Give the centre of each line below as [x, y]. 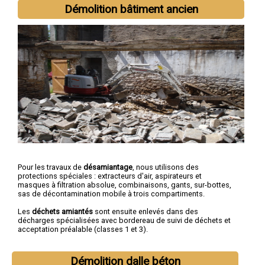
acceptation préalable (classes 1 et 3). [83, 230]
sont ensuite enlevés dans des [146, 212]
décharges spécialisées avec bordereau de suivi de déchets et [124, 221]
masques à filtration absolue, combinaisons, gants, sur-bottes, [125, 185]
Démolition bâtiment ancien [131, 9]
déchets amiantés [62, 212]
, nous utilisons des [166, 167]
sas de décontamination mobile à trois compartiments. [111, 194]
